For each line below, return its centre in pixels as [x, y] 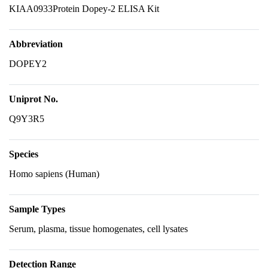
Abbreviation [36, 44]
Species [24, 154]
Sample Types [37, 209]
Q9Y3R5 [27, 119]
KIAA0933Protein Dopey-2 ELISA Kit [84, 9]
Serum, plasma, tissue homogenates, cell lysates [98, 229]
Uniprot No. [33, 99]
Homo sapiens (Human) [54, 174]
